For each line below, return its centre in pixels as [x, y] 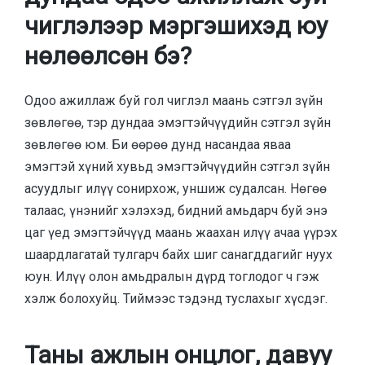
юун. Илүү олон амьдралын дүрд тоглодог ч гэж [172, 276]
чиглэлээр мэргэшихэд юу [176, 26]
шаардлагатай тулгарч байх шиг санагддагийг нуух [178, 254]
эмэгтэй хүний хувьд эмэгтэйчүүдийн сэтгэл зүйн [177, 166]
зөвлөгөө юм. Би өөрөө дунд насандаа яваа [158, 144]
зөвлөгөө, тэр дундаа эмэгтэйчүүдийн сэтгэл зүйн [178, 122]
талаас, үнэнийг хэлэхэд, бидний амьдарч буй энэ [176, 210]
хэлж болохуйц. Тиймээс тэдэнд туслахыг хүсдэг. [176, 298]
